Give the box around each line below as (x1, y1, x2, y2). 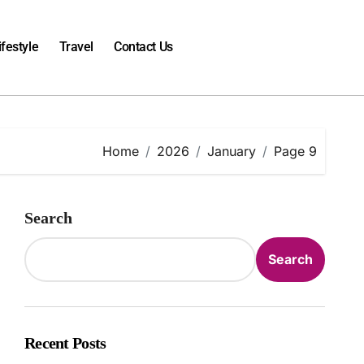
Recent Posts (24, 333, 106, 352)
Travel (58, 39, 93, 55)
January (207, 142, 256, 159)
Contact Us (114, 39, 173, 55)
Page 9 (274, 142, 317, 159)
